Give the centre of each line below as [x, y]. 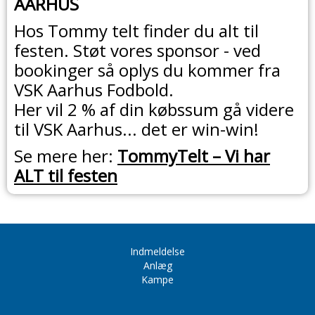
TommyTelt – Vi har [194, 156]
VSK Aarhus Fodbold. [96, 90]
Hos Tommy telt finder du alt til [136, 31]
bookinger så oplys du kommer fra [147, 70]
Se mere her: [66, 156]
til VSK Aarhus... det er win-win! [136, 129]
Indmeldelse [157, 251]
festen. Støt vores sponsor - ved [137, 51]
